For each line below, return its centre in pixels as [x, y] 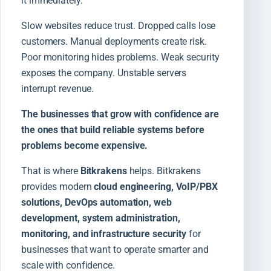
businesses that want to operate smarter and [115, 249]
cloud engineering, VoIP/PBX [156, 186]
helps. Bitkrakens [164, 171]
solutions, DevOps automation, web [96, 202]
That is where [51, 171]
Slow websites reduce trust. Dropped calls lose [119, 25]
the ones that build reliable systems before [113, 129]
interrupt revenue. [58, 88]
